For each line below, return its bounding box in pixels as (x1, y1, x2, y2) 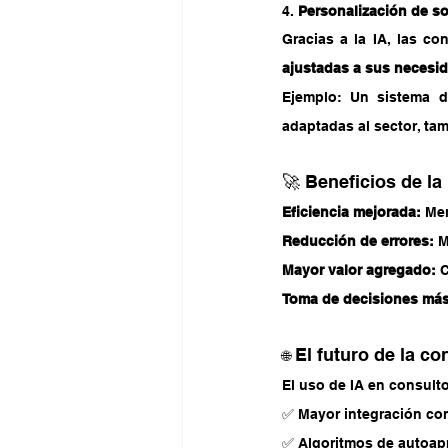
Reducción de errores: (282, 233, 434, 250)
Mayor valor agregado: (282, 262, 436, 279)
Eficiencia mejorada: (282, 204, 421, 221)
